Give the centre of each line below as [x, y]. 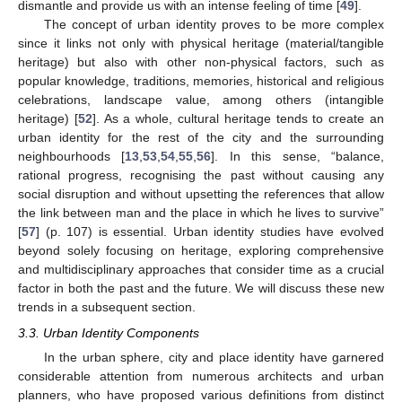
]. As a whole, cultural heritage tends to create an [238, 119]
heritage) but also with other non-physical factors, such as [201, 62]
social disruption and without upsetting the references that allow [201, 194]
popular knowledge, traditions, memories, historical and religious [201, 81]
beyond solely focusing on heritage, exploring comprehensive [201, 251]
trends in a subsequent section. [107, 307]
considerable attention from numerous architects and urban [201, 376]
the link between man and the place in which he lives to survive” [201, 213]
